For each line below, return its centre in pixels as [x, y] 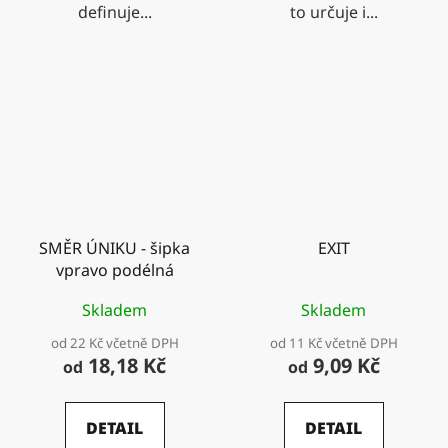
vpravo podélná [114, 269]
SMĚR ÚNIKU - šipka [114, 247]
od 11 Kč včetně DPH [333, 342]
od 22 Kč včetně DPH [114, 342]
